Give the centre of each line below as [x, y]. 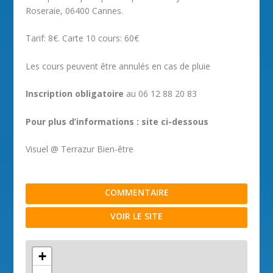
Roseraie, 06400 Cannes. [75, 10]
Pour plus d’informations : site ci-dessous [117, 121]
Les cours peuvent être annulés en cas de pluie [118, 66]
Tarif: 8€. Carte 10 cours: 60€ [83, 38]
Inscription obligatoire [75, 94]
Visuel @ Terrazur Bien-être [80, 149]
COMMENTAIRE [136, 192]
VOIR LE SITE [136, 216]
